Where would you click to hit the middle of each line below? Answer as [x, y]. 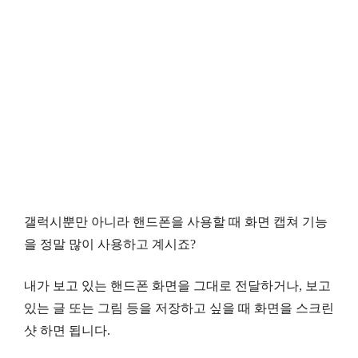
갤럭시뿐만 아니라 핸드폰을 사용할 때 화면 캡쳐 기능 [176, 221]
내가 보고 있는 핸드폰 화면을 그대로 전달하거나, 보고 [177, 285]
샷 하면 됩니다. [67, 330]
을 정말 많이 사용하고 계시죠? [110, 244]
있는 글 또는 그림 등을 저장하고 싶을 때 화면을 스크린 [179, 308]
